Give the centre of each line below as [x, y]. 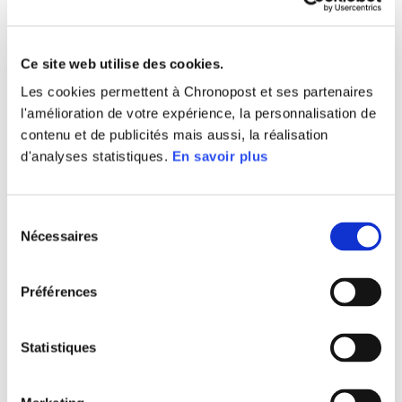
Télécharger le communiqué [201, 78]
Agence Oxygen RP [201, 390]
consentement [49, 261]
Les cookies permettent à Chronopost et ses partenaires [197, 92]
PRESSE [201, 330]
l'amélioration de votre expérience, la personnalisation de [198, 113]
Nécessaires [60, 236]
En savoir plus [220, 156]
